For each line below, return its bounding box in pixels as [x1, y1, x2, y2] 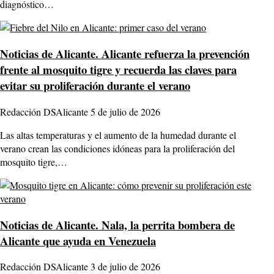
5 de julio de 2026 [91, 105, 160, 118]
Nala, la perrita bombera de [98, 216, 235, 233]
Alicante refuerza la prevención [98, 45, 250, 62]
